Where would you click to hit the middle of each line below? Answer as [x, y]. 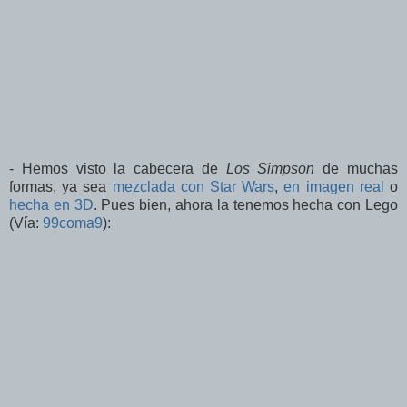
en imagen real [334, 187]
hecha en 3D [51, 205]
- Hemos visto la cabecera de [118, 169]
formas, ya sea [61, 187]
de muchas [357, 169]
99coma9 [73, 223]
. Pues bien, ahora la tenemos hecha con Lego [246, 205]
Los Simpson [270, 169]
